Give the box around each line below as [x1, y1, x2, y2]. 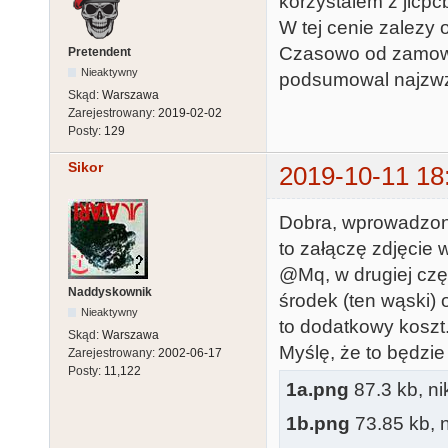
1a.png [286, 379, 349, 401]
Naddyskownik [68, 285, 152, 300]
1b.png [286, 413, 350, 435]
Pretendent [68, 45, 131, 60]
